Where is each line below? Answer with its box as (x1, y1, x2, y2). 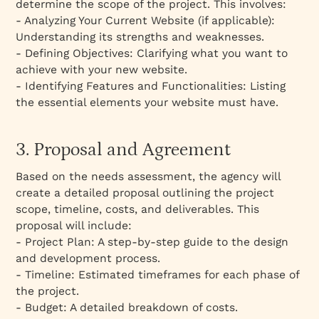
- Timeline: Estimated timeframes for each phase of (16, 267, 300, 281)
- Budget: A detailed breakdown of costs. (16, 300, 239, 314)
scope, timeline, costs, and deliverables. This (16, 202, 260, 216)
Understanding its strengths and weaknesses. (16, 29, 265, 43)
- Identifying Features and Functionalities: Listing (16, 78, 286, 93)
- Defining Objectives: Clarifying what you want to (16, 46, 288, 60)
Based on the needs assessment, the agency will (16, 169, 281, 183)
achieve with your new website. (16, 62, 188, 76)
